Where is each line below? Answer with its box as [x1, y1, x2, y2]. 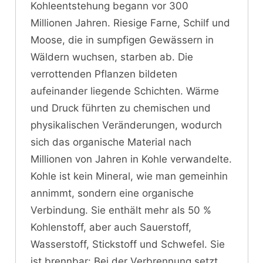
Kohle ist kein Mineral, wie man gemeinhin [31, 170, 228, 182]
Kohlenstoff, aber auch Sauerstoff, [31, 221, 191, 233]
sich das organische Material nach [31, 136, 191, 148]
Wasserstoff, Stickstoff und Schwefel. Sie [31, 238, 225, 250]
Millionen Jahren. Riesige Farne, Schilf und [31, 16, 230, 29]
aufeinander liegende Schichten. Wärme [31, 85, 219, 97]
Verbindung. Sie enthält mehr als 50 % [31, 204, 211, 216]
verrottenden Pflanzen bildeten [31, 68, 177, 80]
